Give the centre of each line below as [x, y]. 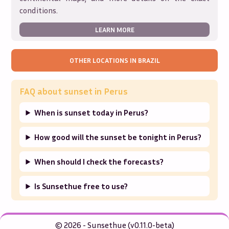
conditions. [39, 10]
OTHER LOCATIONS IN [104, 60]
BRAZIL [149, 60]
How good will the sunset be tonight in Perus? [118, 137]
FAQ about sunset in [62, 91]
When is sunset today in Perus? [91, 112]
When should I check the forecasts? [99, 162]
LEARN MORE [114, 29]
